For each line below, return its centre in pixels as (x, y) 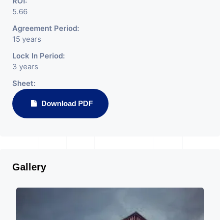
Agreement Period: (46, 28)
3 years (25, 66)
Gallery (29, 167)
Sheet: (24, 83)
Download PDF (66, 103)
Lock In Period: (39, 55)
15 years (27, 39)
